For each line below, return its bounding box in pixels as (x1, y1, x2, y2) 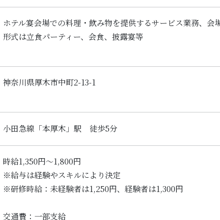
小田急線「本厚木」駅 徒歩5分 (3, 123, 117, 135)
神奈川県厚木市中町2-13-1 (3, 77, 96, 88)
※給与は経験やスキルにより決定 (3, 169, 121, 181)
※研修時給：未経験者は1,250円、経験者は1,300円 (3, 183, 183, 195)
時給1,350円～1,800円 (3, 156, 81, 167)
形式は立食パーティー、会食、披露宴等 (3, 31, 143, 43)
